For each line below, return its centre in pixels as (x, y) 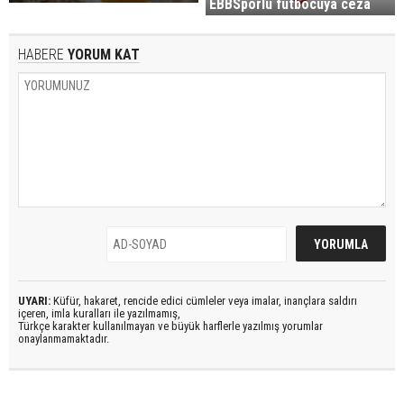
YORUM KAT (102, 55)
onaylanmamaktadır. (64, 339)
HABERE (41, 55)
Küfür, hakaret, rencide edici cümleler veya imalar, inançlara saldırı (204, 301)
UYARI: (34, 301)
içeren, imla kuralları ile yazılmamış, (99, 314)
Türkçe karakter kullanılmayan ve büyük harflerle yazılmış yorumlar (170, 326)
